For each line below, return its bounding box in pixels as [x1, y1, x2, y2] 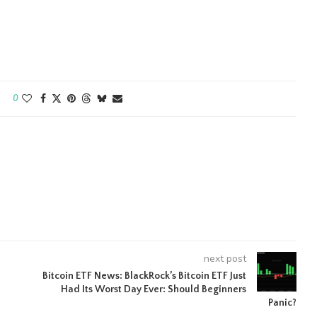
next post [203, 252, 246, 265]
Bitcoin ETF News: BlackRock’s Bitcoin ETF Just [42, 270, 246, 282]
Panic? [267, 297, 296, 309]
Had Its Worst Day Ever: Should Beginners [60, 284, 246, 295]
